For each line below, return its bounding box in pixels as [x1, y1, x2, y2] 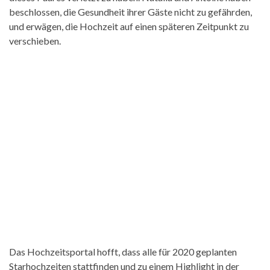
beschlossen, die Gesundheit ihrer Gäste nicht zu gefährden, [9, 5, 252, 17]
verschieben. [9, 34, 61, 46]
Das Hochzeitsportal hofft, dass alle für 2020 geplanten [9, 246, 237, 258]
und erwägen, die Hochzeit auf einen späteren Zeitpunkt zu [9, 20, 249, 32]
